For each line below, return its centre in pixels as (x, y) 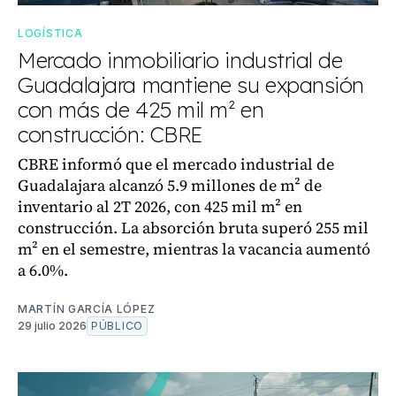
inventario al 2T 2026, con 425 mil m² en (160, 207)
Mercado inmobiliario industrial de (180, 61)
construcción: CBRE (110, 135)
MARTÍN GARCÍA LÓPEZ (87, 309)
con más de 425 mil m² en (141, 110)
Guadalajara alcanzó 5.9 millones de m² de (170, 186)
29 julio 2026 (52, 326)
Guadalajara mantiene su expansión (191, 85)
